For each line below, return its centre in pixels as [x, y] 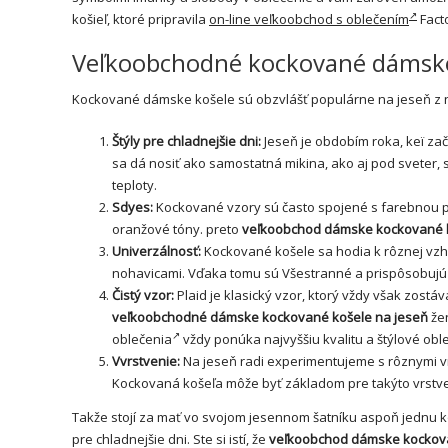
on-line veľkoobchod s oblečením [309, 18]
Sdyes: [132, 206]
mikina [305, 162]
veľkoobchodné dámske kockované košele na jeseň [270, 316]
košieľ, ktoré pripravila [140, 18]
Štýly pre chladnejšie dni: [186, 140]
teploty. [134, 184]
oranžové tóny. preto [177, 228]
